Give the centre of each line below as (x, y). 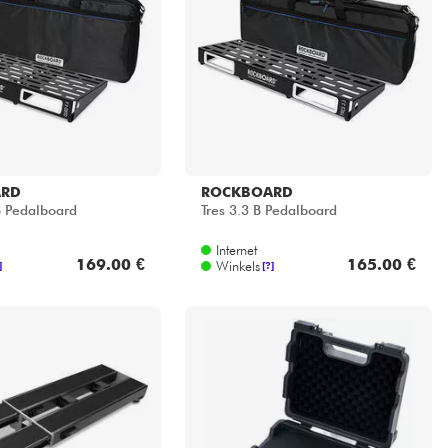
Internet (236, 249)
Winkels (237, 265)
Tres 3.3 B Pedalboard (268, 210)
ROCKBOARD (246, 191)
